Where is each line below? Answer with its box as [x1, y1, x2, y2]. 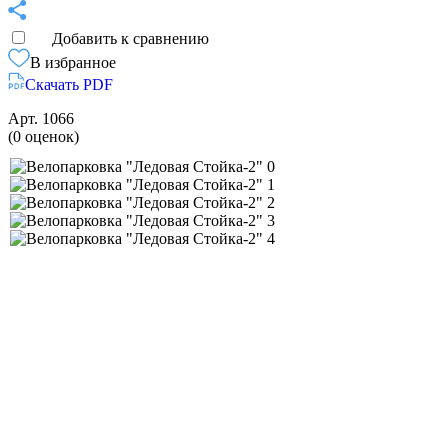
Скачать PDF [25, 75, 113, 93]
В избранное [30, 53, 116, 71]
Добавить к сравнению [52, 29, 209, 47]
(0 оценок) [8, 127, 79, 145]
